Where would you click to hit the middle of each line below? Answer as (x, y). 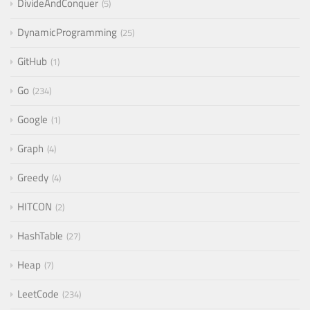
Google (33, 120)
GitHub (32, 62)
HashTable (40, 236)
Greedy (33, 178)
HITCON (35, 207)
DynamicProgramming (67, 33)
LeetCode (38, 294)
